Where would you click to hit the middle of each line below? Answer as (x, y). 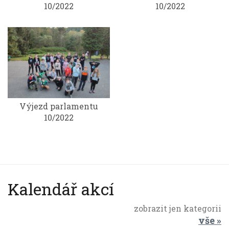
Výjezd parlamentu (59, 106)
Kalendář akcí (61, 189)
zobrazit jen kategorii (178, 209)
